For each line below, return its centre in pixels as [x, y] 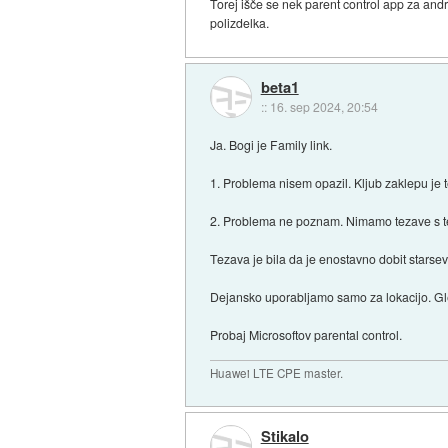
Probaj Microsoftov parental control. [306, 335]
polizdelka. [240, 23]
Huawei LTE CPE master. [277, 373]
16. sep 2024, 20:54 [323, 106]
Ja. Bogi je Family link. [271, 145]
